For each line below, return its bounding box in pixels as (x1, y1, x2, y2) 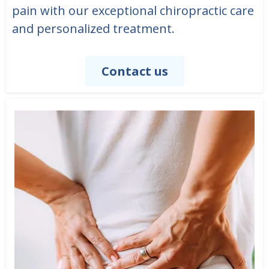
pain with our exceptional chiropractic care (12, 2, 254, 19)
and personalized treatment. (12, 20, 175, 37)
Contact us (101, 63, 168, 80)
